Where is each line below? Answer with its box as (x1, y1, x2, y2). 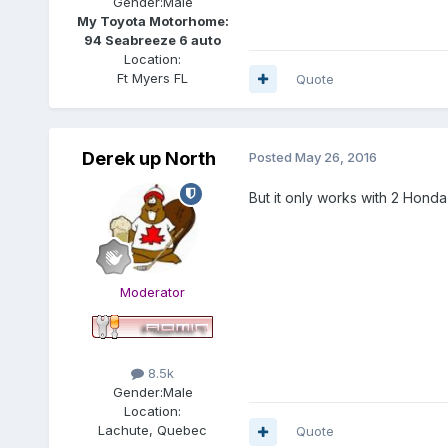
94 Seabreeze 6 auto (84, 31, 222, 48)
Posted (248, 148, 295, 165)
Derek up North (81, 147, 216, 169)
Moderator (120, 283, 186, 300)
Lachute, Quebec (98, 422, 208, 439)
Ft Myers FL (117, 69, 189, 86)
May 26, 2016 (294, 148, 377, 165)
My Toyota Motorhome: (76, 12, 229, 29)
